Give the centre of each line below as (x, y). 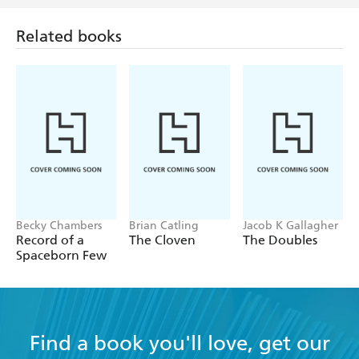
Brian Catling (164, 225)
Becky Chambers (59, 225)
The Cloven (163, 240)
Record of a (50, 240)
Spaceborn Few (61, 255)
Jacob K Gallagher (290, 225)
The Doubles (280, 240)
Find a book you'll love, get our (179, 343)
